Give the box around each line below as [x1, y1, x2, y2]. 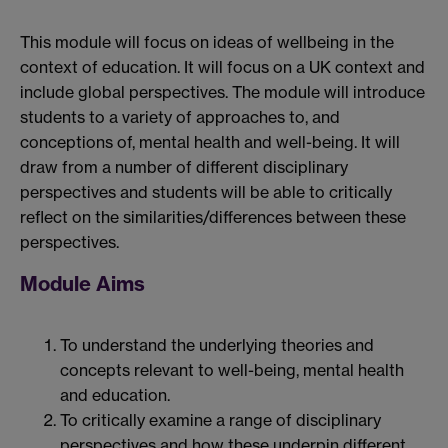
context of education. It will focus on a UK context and [20, 57, 425, 78]
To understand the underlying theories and [60, 335, 374, 356]
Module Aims [20, 270, 145, 296]
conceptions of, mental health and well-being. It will [20, 132, 400, 153]
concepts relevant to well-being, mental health [60, 360, 404, 381]
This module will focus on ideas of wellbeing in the [20, 32, 394, 53]
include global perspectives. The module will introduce [20, 82, 425, 103]
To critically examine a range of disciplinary [60, 410, 381, 431]
